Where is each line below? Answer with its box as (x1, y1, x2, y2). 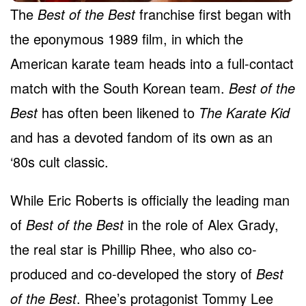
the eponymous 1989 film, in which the (10, 29, 243, 49)
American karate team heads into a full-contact (10, 53, 294, 74)
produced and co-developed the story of (10, 264, 256, 284)
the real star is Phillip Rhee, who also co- (10, 239, 257, 260)
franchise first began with (135, 4, 291, 25)
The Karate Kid (199, 102, 290, 123)
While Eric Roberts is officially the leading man (10, 190, 290, 210)
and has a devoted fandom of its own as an (10, 127, 273, 148)
